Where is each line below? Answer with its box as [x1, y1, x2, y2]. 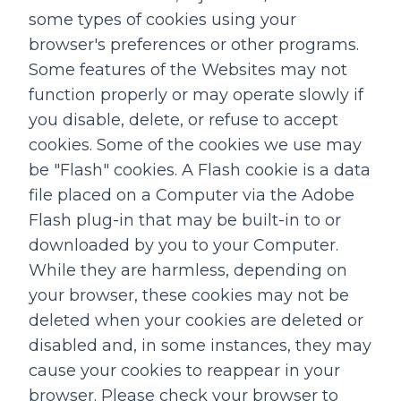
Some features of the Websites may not [29, 60, 347, 80]
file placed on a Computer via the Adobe [29, 185, 354, 205]
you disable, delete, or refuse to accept [29, 110, 338, 130]
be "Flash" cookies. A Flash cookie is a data [29, 160, 371, 180]
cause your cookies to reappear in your [29, 361, 340, 380]
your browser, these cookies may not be [29, 286, 349, 305]
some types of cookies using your [29, 10, 296, 30]
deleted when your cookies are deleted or [29, 311, 363, 330]
